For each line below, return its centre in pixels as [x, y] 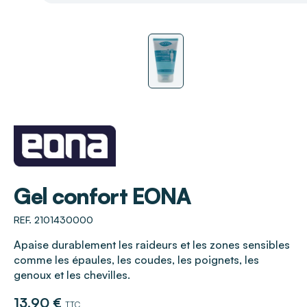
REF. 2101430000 [53, 220]
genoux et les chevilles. [72, 275]
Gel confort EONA [102, 196]
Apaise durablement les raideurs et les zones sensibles [152, 245]
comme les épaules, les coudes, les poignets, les [136, 260]
